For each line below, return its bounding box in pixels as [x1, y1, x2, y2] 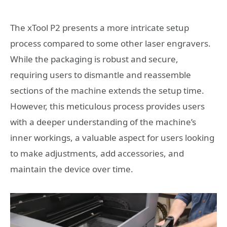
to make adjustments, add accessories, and [10, 147, 184, 160]
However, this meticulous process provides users [10, 100, 205, 112]
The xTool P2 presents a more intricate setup [10, 22, 189, 34]
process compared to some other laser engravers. [10, 37, 211, 50]
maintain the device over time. [10, 163, 133, 175]
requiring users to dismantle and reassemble [10, 69, 191, 81]
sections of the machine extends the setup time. [10, 85, 204, 97]
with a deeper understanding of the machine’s [10, 116, 196, 128]
